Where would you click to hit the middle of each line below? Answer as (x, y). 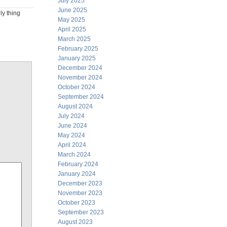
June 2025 (72, 10)
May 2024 (71, 135)
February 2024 (78, 164)
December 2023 (80, 183)
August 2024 (75, 106)
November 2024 (80, 78)
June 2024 (72, 126)
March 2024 (74, 155)
